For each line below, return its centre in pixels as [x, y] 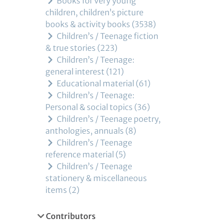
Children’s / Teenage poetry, [108, 119]
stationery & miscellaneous [96, 178]
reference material [80, 154]
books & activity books [88, 24]
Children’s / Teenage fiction [107, 36]
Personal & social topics [89, 107]
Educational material [95, 83]
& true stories [71, 48]
